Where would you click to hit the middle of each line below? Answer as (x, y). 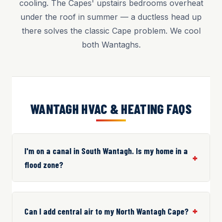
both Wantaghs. (111, 45)
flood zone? (44, 165)
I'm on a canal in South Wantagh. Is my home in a (106, 151)
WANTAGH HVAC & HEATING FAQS (111, 109)
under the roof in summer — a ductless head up (111, 17)
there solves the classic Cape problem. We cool (111, 31)
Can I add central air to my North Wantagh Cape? (107, 211)
